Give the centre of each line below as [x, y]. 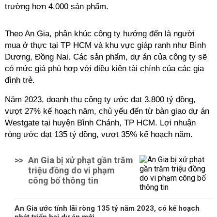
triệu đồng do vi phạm [71, 170]
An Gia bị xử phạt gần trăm [81, 160]
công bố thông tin [63, 180]
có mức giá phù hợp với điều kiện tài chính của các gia [104, 69]
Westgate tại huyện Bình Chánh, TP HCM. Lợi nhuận [100, 123]
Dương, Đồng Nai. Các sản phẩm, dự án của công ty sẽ [106, 57]
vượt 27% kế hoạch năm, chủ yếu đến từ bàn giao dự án [107, 111]
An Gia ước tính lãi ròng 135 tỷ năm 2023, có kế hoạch [107, 208]
